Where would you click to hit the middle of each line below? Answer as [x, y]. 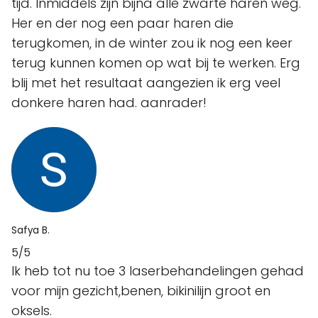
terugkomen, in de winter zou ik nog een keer [152, 43]
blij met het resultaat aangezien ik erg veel [146, 82]
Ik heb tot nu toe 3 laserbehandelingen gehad [158, 270]
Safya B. [31, 230]
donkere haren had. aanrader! [109, 102]
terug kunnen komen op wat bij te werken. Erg [156, 62]
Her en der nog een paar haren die [122, 23]
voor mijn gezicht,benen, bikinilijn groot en [141, 290]
